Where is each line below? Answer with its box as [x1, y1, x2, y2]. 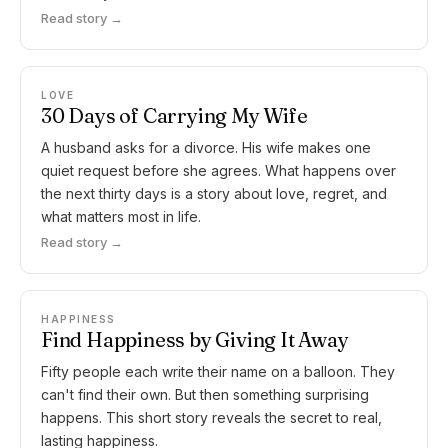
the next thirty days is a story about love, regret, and [41, 185, 387, 202]
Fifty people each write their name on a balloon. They [41, 363, 395, 380]
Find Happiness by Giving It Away [41, 327, 349, 352]
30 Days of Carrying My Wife [41, 103, 308, 128]
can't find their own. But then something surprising [41, 386, 369, 403]
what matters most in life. [41, 208, 201, 225]
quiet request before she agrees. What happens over [41, 162, 396, 179]
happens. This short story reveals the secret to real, [41, 409, 382, 426]
